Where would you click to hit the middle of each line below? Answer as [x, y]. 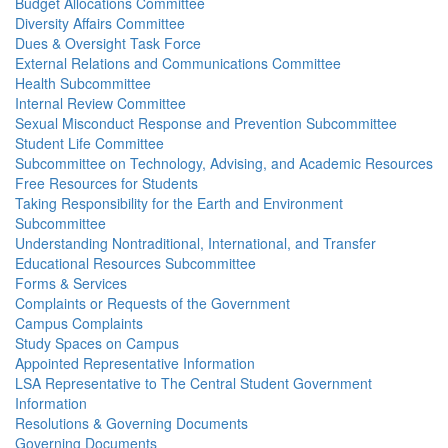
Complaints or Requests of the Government [152, 303]
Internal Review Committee [100, 103]
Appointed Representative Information [135, 363]
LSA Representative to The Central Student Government [193, 383]
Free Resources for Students [106, 183]
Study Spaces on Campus [97, 343]
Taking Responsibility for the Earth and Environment [179, 203]
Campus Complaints [79, 323]
